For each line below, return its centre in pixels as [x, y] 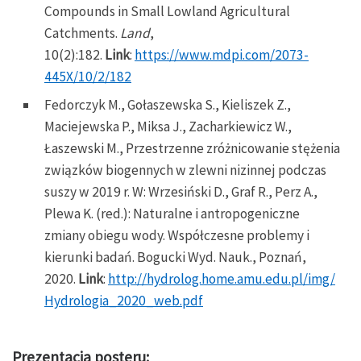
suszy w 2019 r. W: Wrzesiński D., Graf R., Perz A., [181, 191]
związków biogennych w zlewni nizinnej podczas [185, 170]
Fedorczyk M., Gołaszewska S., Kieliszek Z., [168, 104]
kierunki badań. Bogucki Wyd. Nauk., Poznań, [175, 257]
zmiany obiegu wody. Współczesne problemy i [177, 235]
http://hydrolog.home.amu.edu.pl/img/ [222, 278]
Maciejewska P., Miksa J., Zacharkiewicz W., [168, 126]
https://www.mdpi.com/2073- [222, 54]
